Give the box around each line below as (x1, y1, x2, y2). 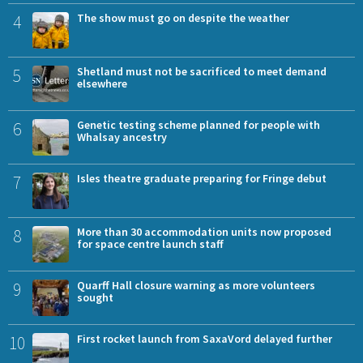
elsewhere (77, 76, 127, 92)
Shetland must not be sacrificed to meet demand (77, 64, 327, 79)
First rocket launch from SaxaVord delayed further (77, 331, 332, 347)
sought (77, 290, 113, 305)
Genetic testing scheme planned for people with (77, 117, 320, 133)
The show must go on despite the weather (77, 11, 289, 26)
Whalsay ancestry (77, 130, 167, 145)
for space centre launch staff (77, 237, 224, 252)
